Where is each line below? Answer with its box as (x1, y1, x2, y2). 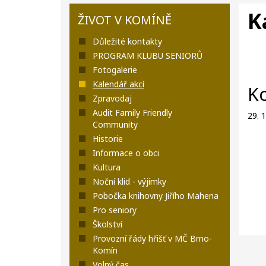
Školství (93, 218, 122, 230)
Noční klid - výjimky (93, 176, 166, 187)
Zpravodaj (93, 93, 132, 104)
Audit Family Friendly (93, 107, 172, 118)
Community (93, 119, 138, 130)
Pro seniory (93, 204, 137, 216)
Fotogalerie (93, 64, 137, 75)
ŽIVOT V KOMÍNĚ (78, 12, 172, 28)
